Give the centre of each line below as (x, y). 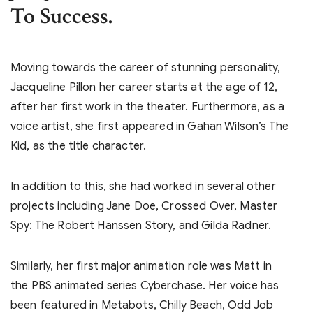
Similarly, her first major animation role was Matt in (141, 267)
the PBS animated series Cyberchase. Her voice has (145, 286)
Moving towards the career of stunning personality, (146, 68)
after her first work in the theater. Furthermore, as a (148, 107)
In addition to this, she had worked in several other (143, 187)
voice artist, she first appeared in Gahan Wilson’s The (150, 127)
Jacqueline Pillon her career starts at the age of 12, (144, 88)
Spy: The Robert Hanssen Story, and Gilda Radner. (141, 226)
